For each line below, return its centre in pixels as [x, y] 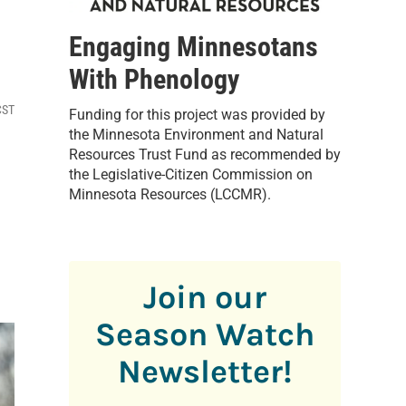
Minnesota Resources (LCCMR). [170, 194]
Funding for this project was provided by [197, 114]
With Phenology [154, 79]
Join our [205, 297]
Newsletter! [205, 371]
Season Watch [205, 334]
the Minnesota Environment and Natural [196, 134]
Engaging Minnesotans [193, 46]
